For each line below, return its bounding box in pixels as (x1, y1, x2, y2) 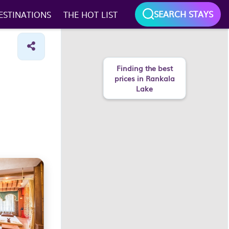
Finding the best (116, 63, 173, 73)
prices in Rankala (114, 73, 175, 83)
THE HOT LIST (63, 8, 118, 20)
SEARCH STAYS (154, 8, 213, 20)
